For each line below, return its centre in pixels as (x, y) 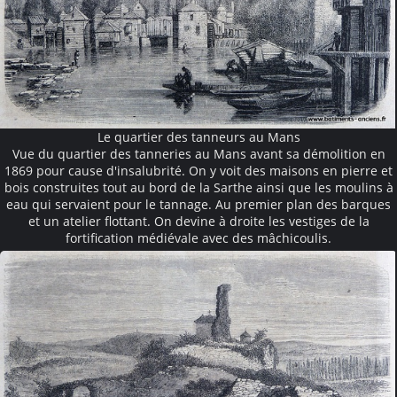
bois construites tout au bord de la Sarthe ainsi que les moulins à (198, 188)
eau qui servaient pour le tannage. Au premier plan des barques (198, 205)
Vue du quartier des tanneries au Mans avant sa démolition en (198, 154)
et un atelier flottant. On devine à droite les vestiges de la (198, 222)
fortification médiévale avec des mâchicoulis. (198, 238)
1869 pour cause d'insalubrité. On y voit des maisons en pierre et (198, 171)
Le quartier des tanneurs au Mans (198, 137)
